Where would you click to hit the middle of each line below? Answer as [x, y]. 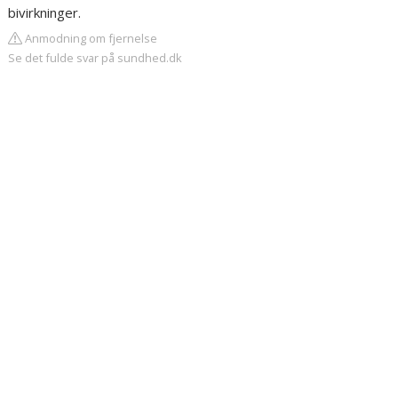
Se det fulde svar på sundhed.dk [96, 58]
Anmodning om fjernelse [90, 39]
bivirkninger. [45, 13]
